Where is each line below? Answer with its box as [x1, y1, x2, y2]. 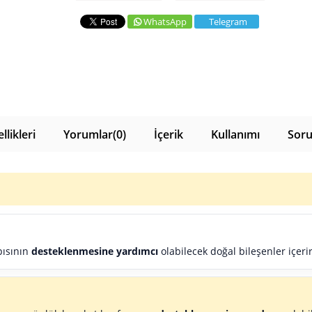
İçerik [153, 127, 183, 142]
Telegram [208, 15, 247, 28]
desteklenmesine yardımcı [31, 244, 158, 258]
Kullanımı [210, 127, 260, 142]
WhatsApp [143, 15, 187, 28]
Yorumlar [63, 127, 113, 142]
